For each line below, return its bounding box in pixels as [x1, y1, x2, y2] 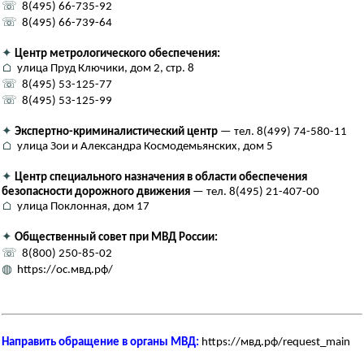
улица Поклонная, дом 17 [12, 201, 149, 214]
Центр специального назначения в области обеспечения [15, 171, 307, 184]
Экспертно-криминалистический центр [15, 126, 218, 139]
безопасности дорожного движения [2, 186, 190, 199]
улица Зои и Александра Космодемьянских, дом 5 [12, 141, 273, 154]
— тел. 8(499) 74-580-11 [218, 126, 347, 139]
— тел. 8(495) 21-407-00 [190, 186, 319, 199]
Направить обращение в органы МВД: [2, 336, 201, 349]
